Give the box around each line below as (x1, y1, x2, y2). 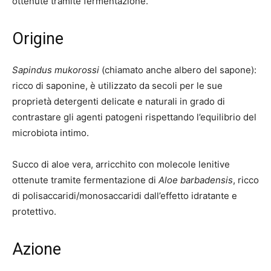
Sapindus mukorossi (12, 64, 99, 76)
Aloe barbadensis (158, 174, 233, 186)
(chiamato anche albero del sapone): (99, 64, 256, 76)
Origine (12, 29, 64, 48)
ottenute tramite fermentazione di (12, 174, 158, 186)
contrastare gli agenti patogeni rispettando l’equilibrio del (12, 111, 256, 123)
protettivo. (12, 206, 56, 217)
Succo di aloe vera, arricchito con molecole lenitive (12, 158, 230, 170)
